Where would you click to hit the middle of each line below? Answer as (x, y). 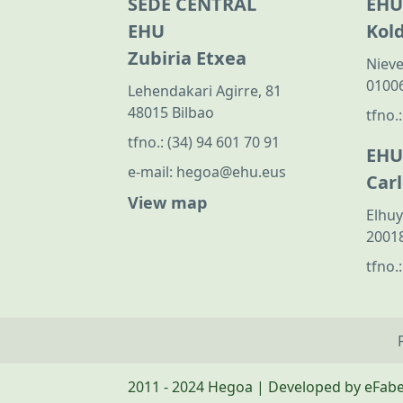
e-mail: (152, 172)
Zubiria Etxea (187, 58)
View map (167, 203)
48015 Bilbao (171, 113)
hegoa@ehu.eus (231, 172)
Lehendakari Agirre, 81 (205, 91)
